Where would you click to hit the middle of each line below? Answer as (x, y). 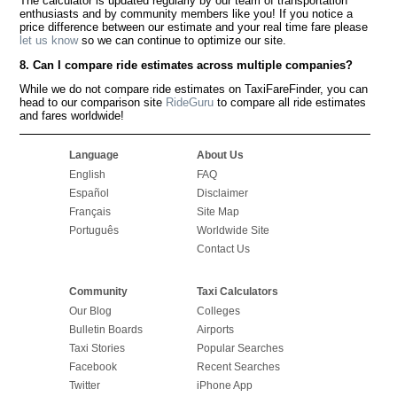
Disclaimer (222, 193)
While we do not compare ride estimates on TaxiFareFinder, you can (194, 90)
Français (90, 211)
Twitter (84, 386)
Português (93, 230)
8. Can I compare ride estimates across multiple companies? (187, 65)
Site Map (218, 211)
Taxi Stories (97, 349)
